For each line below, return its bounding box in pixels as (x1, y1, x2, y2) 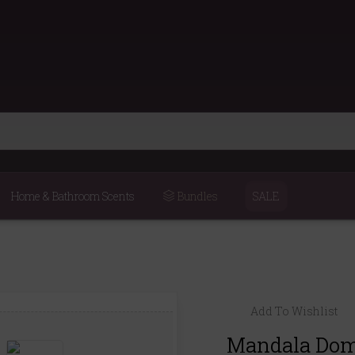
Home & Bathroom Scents (10, 188, 135, 204)
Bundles (174, 188, 218, 204)
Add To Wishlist (250, 303, 338, 319)
